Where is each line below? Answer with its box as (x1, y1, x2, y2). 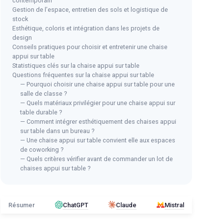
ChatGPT (62, 201, 88, 209)
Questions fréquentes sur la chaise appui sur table (12, 71, 154, 79)
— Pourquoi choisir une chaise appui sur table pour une (20, 80, 175, 88)
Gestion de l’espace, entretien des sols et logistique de (12, 5, 168, 13)
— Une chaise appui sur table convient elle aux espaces (20, 136, 175, 144)
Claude (116, 201, 137, 209)
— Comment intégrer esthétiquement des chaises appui (20, 117, 176, 125)
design (12, 33, 32, 41)
